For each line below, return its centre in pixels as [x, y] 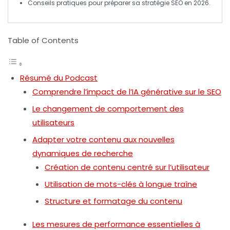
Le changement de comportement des [108, 109]
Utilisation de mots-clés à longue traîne [121, 184]
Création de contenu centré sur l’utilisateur [127, 167]
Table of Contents [43, 41]
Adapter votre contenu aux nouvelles [103, 140]
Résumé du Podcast [59, 78]
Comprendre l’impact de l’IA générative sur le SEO [127, 92]
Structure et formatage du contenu [113, 201]
